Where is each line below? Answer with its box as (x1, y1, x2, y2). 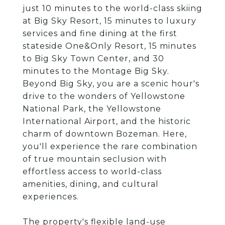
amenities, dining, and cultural (23, 179, 159, 189)
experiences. (23, 192, 79, 201)
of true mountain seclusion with (23, 154, 167, 164)
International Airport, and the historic (23, 117, 191, 126)
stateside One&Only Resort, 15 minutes (23, 41, 196, 51)
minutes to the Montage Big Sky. (23, 66, 169, 76)
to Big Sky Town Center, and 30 (23, 54, 164, 63)
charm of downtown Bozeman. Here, (23, 129, 187, 139)
